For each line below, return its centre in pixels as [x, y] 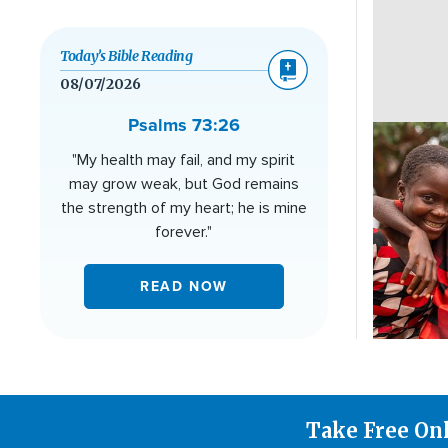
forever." [184, 232]
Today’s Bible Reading [126, 55]
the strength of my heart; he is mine [183, 208]
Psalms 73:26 [183, 125]
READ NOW [184, 287]
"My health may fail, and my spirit [184, 160]
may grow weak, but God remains [183, 184]
